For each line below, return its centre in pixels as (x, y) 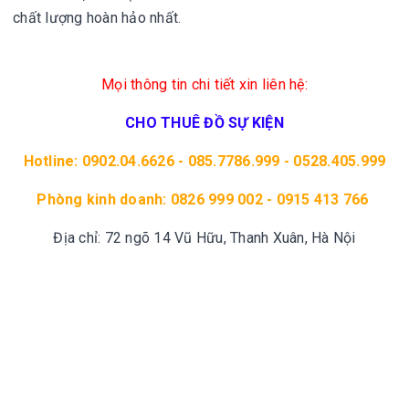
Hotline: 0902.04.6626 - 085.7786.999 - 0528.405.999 (204, 161)
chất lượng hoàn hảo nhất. (97, 18)
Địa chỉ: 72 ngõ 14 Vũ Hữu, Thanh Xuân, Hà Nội (204, 238)
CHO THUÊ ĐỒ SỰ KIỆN (204, 123)
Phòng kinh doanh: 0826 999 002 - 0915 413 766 (204, 199)
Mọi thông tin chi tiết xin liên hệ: (204, 84)
